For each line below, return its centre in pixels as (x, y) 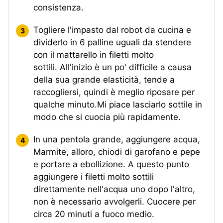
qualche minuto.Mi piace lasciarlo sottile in (118, 104)
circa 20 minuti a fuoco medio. (94, 214)
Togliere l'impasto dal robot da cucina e (112, 30)
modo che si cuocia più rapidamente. (107, 117)
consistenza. (58, 7)
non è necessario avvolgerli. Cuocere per (114, 201)
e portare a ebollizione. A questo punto (111, 164)
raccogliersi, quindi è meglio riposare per (114, 92)
